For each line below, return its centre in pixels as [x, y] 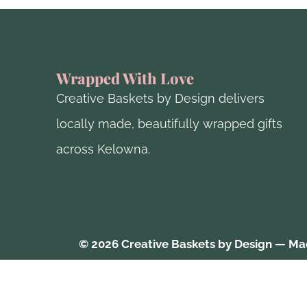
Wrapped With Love [125, 78]
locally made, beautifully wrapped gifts [169, 123]
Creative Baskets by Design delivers [160, 98]
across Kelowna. [103, 149]
